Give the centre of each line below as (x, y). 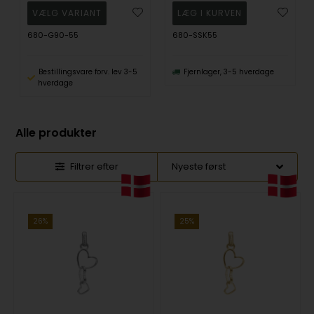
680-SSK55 (194, 35)
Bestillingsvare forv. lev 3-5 (88, 71)
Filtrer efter (94, 166)
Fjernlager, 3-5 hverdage (228, 71)
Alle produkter (56, 132)
